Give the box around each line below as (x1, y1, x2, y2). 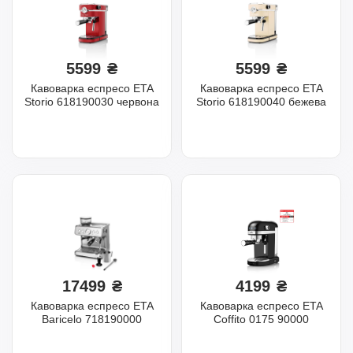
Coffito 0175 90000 (214, 312, 309, 325)
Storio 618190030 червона (24, 95, 159, 108)
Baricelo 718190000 (42, 312, 142, 325)
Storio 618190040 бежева (196, 95, 326, 108)
